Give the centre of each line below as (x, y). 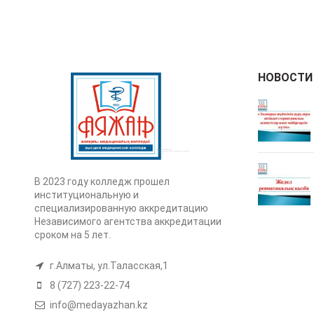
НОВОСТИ (285, 77)
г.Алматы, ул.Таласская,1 (108, 266)
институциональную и (86, 195)
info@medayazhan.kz (97, 305)
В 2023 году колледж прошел (102, 182)
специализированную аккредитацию (121, 209)
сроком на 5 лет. (72, 235)
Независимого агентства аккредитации (128, 222)
